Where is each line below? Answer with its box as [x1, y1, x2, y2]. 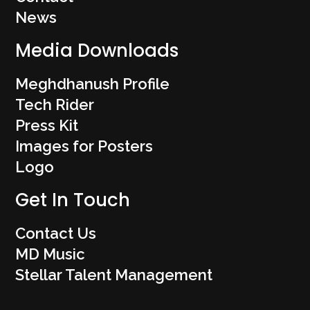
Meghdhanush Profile [15, 75, 170, 93]
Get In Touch [15, 188, 130, 213]
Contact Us [15, 224, 96, 243]
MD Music [15, 245, 85, 264]
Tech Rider [15, 95, 94, 114]
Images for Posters [15, 137, 153, 156]
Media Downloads [15, 38, 179, 64]
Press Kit [15, 116, 78, 135]
